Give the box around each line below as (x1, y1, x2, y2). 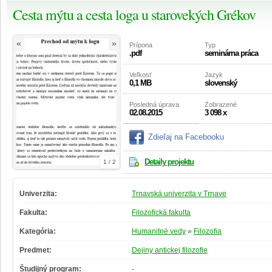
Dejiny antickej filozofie (132, 246, 208, 255)
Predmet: (19, 246, 52, 255)
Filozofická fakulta (132, 208, 191, 217)
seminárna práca (205, 49, 258, 58)
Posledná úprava (129, 101, 179, 109)
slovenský (205, 78, 237, 88)
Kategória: (19, 227, 56, 236)
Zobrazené (205, 101, 237, 109)
